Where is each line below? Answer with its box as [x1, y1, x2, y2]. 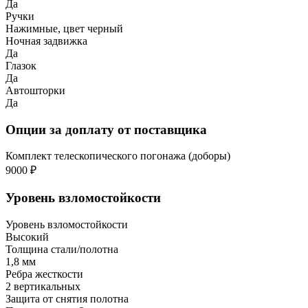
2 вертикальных [5, 280, 80, 292]
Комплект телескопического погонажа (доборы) [5, 150, 230, 162]
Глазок [5, 59, 36, 71]
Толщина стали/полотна [5, 243, 118, 255]
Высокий [5, 230, 49, 243]
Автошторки [5, 84, 65, 96]
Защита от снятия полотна [5, 292, 129, 305]
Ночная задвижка [5, 34, 87, 47]
